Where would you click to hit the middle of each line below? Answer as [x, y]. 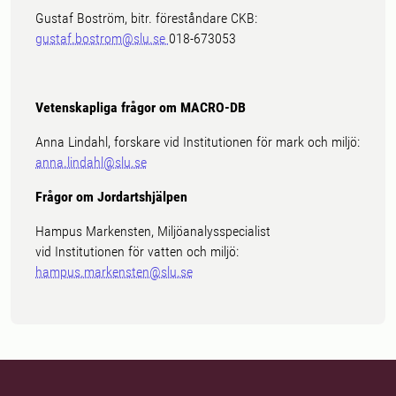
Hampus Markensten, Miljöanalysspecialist [153, 232]
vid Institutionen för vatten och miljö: [137, 252]
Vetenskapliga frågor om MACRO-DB [141, 108]
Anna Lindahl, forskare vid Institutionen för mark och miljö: [198, 142]
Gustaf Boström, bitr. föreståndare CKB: [146, 19]
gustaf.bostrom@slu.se [102, 39]
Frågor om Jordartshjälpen [111, 197]
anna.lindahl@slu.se [91, 163]
